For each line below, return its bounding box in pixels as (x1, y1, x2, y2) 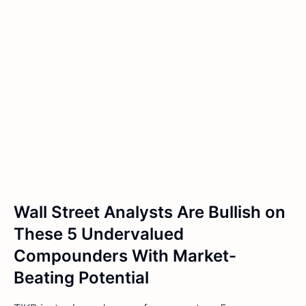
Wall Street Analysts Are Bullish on (14, 201, 286, 222)
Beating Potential (14, 267, 149, 288)
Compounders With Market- (14, 245, 236, 266)
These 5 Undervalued (14, 223, 184, 244)
